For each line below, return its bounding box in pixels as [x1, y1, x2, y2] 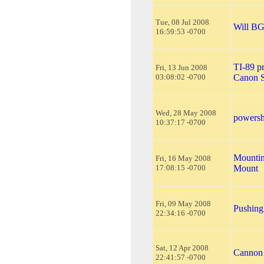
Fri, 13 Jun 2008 [156, 62, 207, 72]
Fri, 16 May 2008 [156, 153, 211, 163]
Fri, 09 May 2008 [156, 199, 211, 208]
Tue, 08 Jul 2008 [156, 17, 209, 27]
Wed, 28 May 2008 [156, 108, 216, 117]
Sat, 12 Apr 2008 [156, 243, 209, 252]
